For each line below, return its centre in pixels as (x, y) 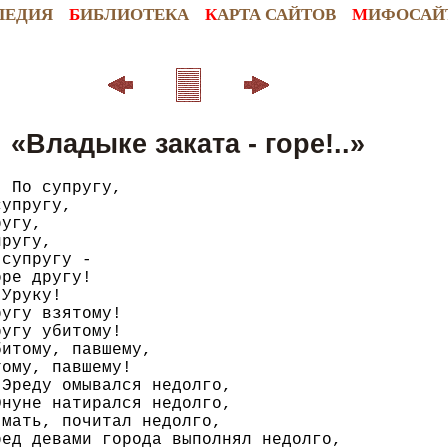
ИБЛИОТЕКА (134, 14)
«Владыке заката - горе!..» (188, 143)
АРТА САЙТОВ (276, 14)
